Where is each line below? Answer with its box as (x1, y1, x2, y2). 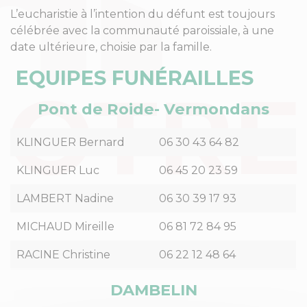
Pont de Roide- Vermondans (38, 99, 269, 119)
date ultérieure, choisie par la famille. (10, 40, 212, 53)
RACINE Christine (16, 248, 110, 261)
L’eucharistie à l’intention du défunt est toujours (10, 8, 275, 21)
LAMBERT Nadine (16, 192, 114, 205)
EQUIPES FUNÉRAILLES (10, 66, 254, 90)
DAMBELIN (110, 280, 197, 299)
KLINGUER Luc (16, 164, 99, 177)
